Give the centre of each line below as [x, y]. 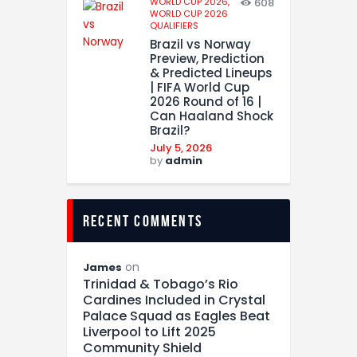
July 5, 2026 [181, 148]
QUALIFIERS [174, 25]
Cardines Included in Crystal [174, 300]
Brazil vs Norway [200, 45]
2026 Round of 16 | [206, 102]
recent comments [143, 221]
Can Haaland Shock [212, 116]
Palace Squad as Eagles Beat [177, 316]
